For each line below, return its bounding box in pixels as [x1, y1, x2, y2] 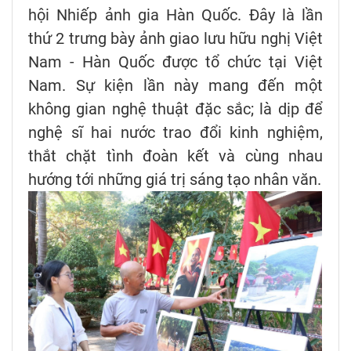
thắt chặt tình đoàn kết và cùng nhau [28, 146, 323, 165]
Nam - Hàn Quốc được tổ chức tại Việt [28, 52, 323, 71]
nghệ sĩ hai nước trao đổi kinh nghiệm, [28, 122, 323, 142]
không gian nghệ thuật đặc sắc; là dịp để [28, 99, 323, 118]
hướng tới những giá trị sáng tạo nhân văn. [28, 169, 321, 189]
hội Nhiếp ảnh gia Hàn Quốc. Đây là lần [28, 5, 323, 24]
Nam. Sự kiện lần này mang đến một [28, 75, 323, 95]
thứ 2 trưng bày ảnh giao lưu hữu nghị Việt [28, 28, 323, 48]
